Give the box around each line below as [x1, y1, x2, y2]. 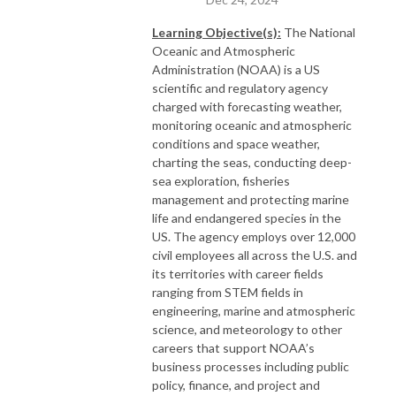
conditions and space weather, [152, 135, 320, 151]
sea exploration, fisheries [152, 172, 290, 188]
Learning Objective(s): [152, 24, 281, 40]
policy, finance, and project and [152, 377, 320, 392]
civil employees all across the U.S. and [152, 247, 357, 263]
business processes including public [152, 358, 349, 374]
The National [281, 24, 355, 40]
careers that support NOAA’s [152, 339, 315, 355]
